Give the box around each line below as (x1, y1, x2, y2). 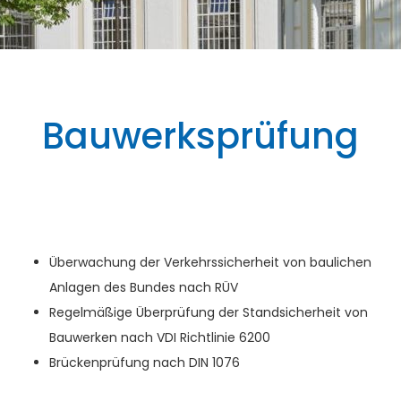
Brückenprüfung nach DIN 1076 (49, 354, 240, 371)
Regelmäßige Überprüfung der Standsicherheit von (49, 303, 368, 321)
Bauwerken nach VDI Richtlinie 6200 (49, 328, 270, 346)
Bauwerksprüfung (42, 111, 359, 161)
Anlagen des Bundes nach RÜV (49, 278, 238, 296)
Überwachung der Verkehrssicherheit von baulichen (49, 253, 371, 271)
